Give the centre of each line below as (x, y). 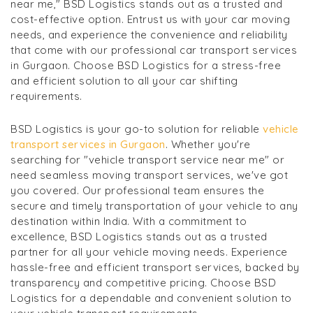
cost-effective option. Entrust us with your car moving (150, 19)
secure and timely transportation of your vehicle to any (154, 205)
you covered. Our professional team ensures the (137, 190)
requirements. (48, 96)
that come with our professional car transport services (154, 50)
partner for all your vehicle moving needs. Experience (149, 252)
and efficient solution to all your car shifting (124, 80)
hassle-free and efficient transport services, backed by (155, 267)
